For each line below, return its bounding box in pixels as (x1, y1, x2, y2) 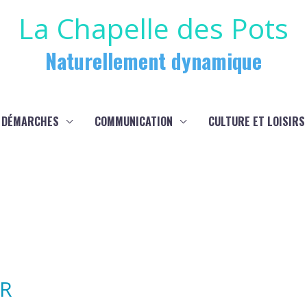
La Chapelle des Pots (19, 9, 288, 47)
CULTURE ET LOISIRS (208, 113, 305, 130)
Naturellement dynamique (45, 45, 262, 76)
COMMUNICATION (95, 113, 173, 130)
